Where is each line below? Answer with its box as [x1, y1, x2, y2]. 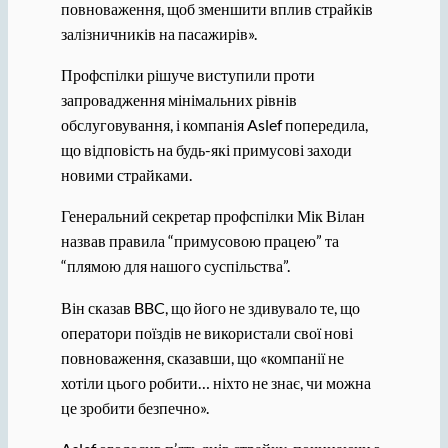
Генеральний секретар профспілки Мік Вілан [60, 206, 365, 226]
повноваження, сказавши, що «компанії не [60, 347, 344, 367]
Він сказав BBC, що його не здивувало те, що [60, 297, 360, 317]
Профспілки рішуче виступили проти [60, 65, 315, 85]
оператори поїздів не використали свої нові [60, 322, 353, 342]
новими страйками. [60, 165, 192, 185]
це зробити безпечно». [60, 397, 209, 417]
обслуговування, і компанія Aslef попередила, [60, 115, 368, 135]
